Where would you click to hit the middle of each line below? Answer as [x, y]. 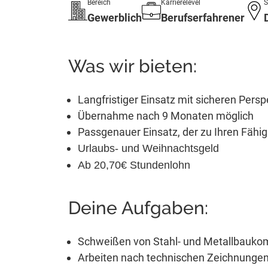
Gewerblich [115, 17]
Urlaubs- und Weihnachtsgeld [148, 148]
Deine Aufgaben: [138, 208]
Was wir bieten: [133, 66]
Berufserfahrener [203, 17]
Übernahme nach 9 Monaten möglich [166, 115]
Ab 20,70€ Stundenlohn [134, 165]
